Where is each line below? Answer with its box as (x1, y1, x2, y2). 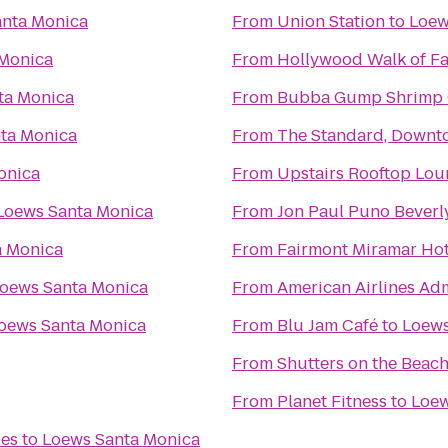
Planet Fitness (277, 390, 387, 413)
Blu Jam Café (277, 314, 378, 337)
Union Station (277, 10, 385, 33)
